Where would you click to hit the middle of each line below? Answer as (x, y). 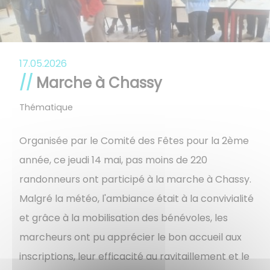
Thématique (46, 108)
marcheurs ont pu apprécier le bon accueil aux (130, 237)
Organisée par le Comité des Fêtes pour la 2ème (134, 141)
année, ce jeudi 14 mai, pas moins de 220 (113, 160)
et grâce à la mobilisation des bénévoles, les (124, 218)
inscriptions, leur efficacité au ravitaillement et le (134, 257)
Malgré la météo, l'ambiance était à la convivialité (137, 199)
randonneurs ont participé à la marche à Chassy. (135, 180)
